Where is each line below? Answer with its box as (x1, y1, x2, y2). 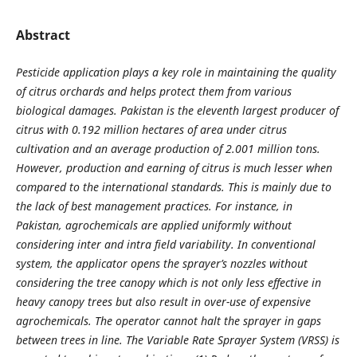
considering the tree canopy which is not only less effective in (15, 274, 321, 290)
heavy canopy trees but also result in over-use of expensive (15, 293, 311, 309)
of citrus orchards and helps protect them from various (15, 83, 292, 99)
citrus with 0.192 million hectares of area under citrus (15, 121, 287, 137)
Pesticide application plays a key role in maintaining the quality (15, 64, 336, 80)
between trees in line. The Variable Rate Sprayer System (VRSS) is (15, 331, 339, 347)
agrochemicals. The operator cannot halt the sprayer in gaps (15, 312, 321, 328)
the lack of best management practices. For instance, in (15, 198, 292, 214)
